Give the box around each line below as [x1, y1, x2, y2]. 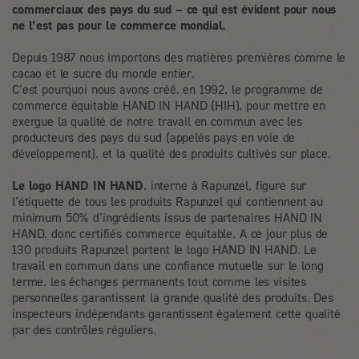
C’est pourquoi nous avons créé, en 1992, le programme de [12, 82, 323, 97]
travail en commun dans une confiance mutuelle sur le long [12, 258, 324, 273]
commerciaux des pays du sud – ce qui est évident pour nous [12, 2, 337, 17]
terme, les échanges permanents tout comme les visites [12, 274, 307, 289]
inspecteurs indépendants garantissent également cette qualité [12, 306, 341, 321]
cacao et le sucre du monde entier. [12, 66, 194, 81]
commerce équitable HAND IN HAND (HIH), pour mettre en [12, 98, 326, 113]
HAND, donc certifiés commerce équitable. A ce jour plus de [12, 226, 329, 241]
